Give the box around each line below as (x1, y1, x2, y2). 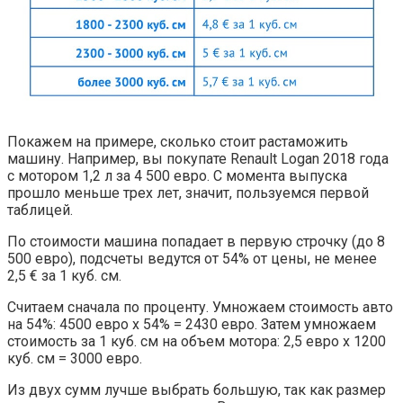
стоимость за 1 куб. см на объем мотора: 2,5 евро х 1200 (7, 332, 386, 350)
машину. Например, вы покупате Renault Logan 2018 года (7, 149, 389, 167)
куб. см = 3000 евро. (7, 349, 142, 367)
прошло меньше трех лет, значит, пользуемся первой (7, 184, 369, 201)
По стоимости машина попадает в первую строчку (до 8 (7, 232, 385, 250)
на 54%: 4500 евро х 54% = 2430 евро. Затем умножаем (7, 315, 376, 333)
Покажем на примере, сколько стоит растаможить (7, 132, 348, 150)
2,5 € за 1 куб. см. (7, 266, 121, 284)
